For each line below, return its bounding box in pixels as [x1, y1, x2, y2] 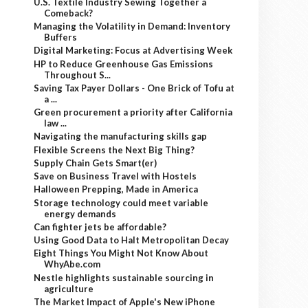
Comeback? [44, 7, 93, 19]
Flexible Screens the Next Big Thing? [34, 144, 195, 155]
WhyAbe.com [44, 258, 101, 270]
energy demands [44, 208, 117, 219]
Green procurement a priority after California [34, 107, 233, 118]
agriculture [44, 283, 94, 294]
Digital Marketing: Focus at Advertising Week [34, 45, 233, 56]
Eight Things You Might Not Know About [34, 247, 209, 259]
